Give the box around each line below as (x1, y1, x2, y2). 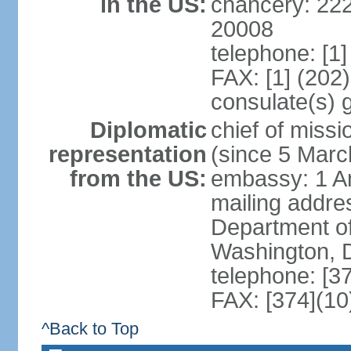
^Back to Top (41, 319, 139, 338)
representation (48, 142, 207, 167)
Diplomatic (89, 118, 207, 143)
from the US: (69, 166, 207, 191)
